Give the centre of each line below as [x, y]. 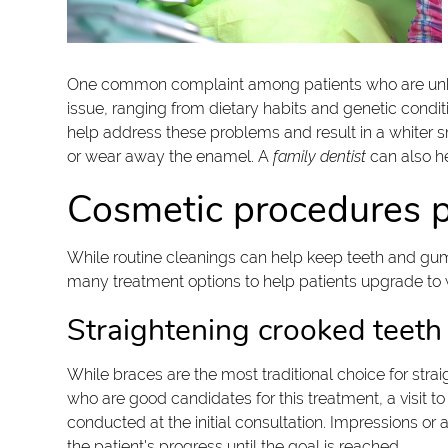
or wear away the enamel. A [170, 157]
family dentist [320, 157]
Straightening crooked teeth [255, 331]
